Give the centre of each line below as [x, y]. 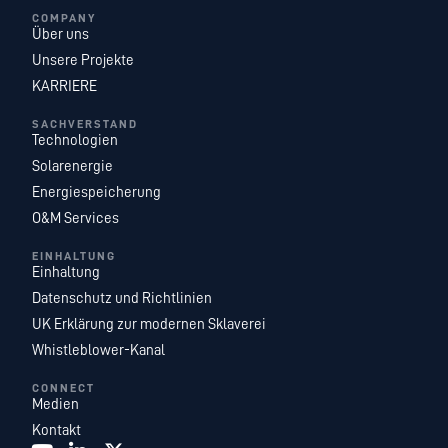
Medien [56, 404]
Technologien [75, 140]
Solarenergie [73, 166]
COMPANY [64, 17]
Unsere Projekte [83, 60]
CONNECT [64, 387]
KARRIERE [65, 86]
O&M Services [76, 218]
